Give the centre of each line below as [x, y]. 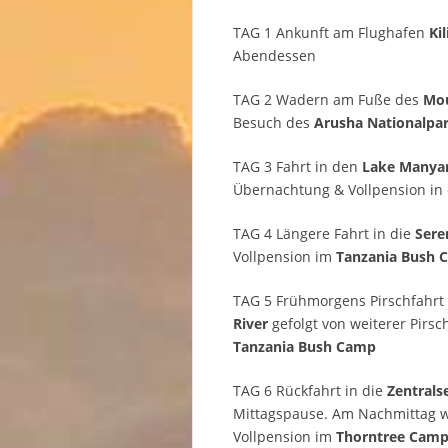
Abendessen [274, 56]
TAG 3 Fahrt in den [297, 167]
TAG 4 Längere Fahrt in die [324, 234]
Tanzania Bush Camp [304, 347]
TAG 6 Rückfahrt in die [310, 391]
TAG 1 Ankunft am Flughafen [331, 33]
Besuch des [273, 123]
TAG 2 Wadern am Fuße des [328, 100]
